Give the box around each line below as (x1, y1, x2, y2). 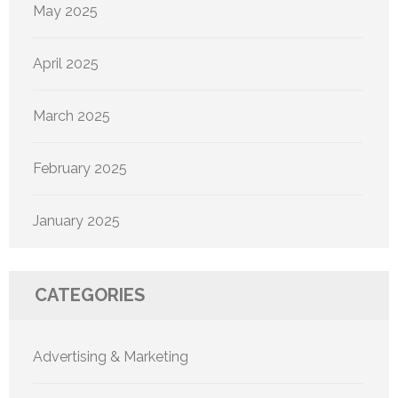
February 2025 (33, 160, 127, 178)
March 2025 (33, 107, 110, 125)
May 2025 (33, 3, 98, 20)
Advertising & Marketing (33, 348, 188, 366)
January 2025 (33, 212, 120, 230)
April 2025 (33, 55, 99, 73)
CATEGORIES (35, 284, 145, 306)
